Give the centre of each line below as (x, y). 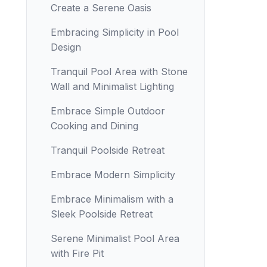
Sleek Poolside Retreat (102, 214)
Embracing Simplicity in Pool (115, 32)
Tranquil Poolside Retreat (108, 150)
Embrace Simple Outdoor (108, 111)
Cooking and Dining (94, 126)
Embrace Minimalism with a (112, 199)
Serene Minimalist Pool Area (115, 238)
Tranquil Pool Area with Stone (119, 72)
